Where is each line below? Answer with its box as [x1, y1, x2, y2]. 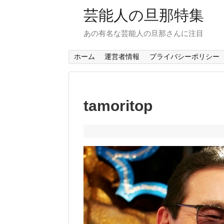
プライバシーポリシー [149, 52, 219, 61]
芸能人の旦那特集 [83, 7, 204, 23]
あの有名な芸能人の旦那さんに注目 [83, 29, 203, 37]
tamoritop [83, 97, 152, 114]
